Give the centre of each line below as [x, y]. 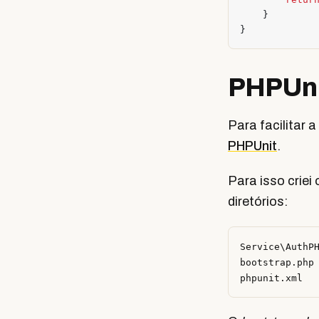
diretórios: [258, 202]
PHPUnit [252, 146]
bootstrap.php [277, 262]
